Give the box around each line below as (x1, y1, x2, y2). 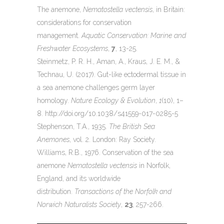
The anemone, (37, 5, 83, 13)
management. (37, 31, 81, 39)
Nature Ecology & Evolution (71, 96, 155, 104)
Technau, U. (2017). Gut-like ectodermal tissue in (37, 70, 186, 78)
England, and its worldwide (37, 174, 120, 182)
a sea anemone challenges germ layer (37, 83, 155, 91)
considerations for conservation (37, 18, 131, 26)
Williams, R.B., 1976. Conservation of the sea (37, 148, 173, 156)
